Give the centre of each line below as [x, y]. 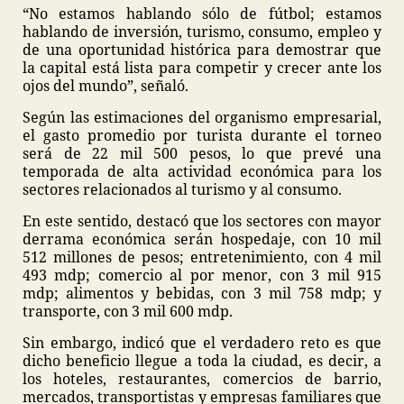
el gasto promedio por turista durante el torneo [202, 136]
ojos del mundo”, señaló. [106, 86]
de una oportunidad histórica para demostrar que [202, 50]
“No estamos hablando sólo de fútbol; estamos [202, 14]
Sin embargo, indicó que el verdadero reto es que [202, 343]
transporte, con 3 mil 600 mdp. [128, 312]
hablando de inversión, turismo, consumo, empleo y [202, 32]
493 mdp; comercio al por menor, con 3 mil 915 [202, 275]
